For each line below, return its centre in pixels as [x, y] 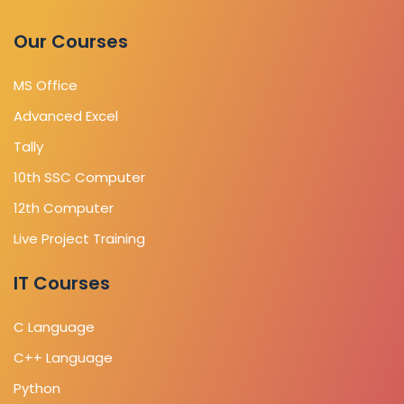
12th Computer [64, 207]
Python [37, 388]
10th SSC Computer [79, 177]
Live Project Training [79, 238]
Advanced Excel [66, 115]
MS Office [46, 85]
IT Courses [62, 283]
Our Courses [71, 41]
